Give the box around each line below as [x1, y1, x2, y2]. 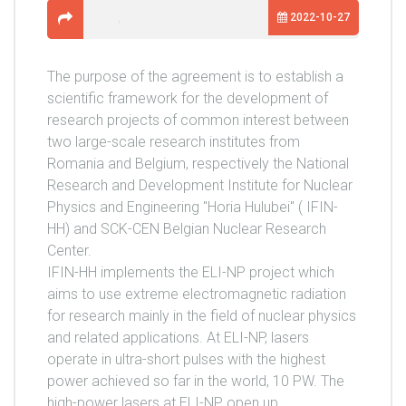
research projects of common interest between [47, 111, 349, 130]
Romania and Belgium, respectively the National [47, 155, 349, 173]
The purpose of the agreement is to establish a [47, 68, 343, 86]
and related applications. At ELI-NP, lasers [47, 329, 309, 347]
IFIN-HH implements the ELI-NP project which [47, 264, 334, 282]
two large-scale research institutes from [47, 133, 300, 151]
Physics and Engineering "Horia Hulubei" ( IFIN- [47, 198, 338, 217]
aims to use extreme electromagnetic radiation [47, 285, 346, 304]
